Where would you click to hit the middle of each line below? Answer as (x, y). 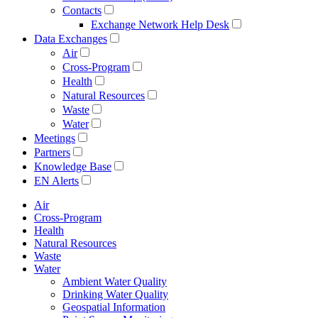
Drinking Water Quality (115, 294)
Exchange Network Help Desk (160, 24)
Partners (52, 152)
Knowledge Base (73, 166)
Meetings (55, 138)
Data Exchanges (71, 38)
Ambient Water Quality (115, 281)
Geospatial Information (114, 307)
